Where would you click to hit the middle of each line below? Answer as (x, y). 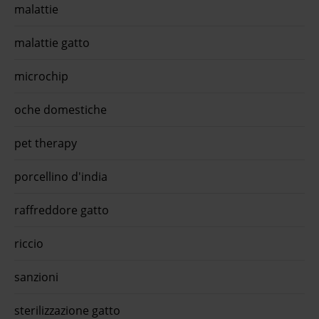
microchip (41, 76)
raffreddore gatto (62, 210)
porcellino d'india (61, 176)
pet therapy (46, 143)
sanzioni (36, 277)
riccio (29, 243)
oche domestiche (61, 109)
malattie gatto (52, 42)
